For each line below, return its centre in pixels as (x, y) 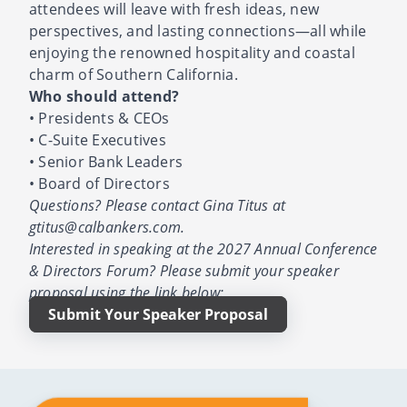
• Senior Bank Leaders (106, 161)
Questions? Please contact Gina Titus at (158, 205)
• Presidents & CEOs (99, 118)
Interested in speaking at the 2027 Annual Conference (203, 248)
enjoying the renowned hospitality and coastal (192, 52)
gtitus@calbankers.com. (107, 227)
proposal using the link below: (127, 292)
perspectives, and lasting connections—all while (198, 30)
